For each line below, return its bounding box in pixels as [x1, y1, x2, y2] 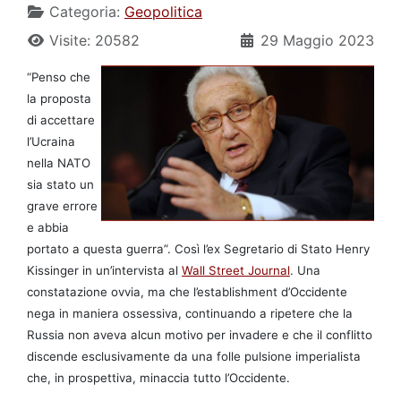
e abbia [27, 219, 69, 235]
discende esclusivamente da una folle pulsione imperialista [27, 348, 361, 363]
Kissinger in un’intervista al [27, 262, 182, 277]
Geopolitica [124, 2, 202, 21]
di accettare [27, 112, 95, 127]
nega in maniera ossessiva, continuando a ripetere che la [27, 305, 353, 320]
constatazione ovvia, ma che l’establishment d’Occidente [27, 284, 347, 299]
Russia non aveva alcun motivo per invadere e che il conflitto [27, 327, 372, 342]
